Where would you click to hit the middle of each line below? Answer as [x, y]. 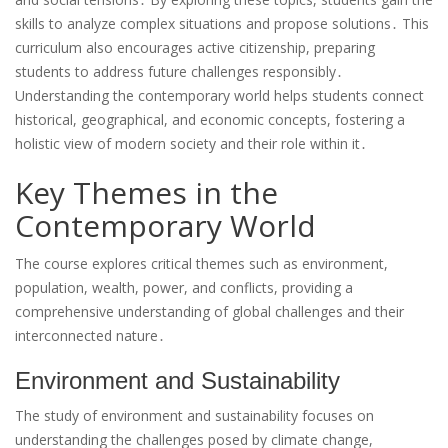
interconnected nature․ [90, 336]
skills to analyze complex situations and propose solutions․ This [222, 24]
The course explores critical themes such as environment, [201, 264]
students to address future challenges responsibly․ [179, 72]
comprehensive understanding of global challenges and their [209, 312]
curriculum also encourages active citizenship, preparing [195, 48]
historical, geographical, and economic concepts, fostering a [210, 120]
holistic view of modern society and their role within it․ [191, 144]
